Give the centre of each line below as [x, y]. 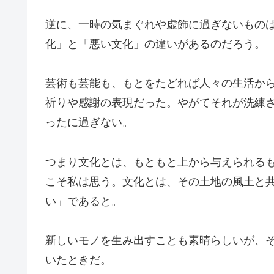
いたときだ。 [78, 260]
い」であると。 [84, 201]
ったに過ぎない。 [89, 123]
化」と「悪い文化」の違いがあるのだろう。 [155, 44]
